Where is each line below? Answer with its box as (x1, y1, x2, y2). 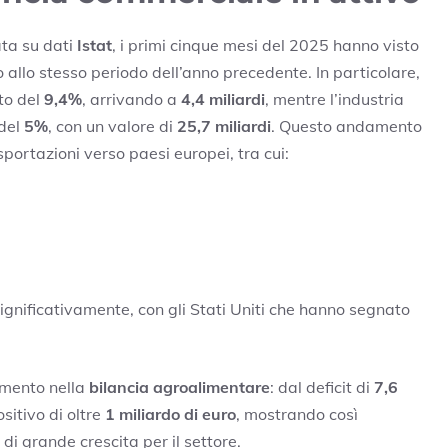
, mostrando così (236, 403, 358, 424)
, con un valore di (48, 115, 177, 136)
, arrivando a (82, 88, 181, 109)
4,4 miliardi (181, 88, 265, 109)
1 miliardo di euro (105, 403, 236, 424)
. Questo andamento (271, 115, 422, 136)
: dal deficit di (270, 376, 374, 397)
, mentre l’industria (265, 88, 404, 109)
